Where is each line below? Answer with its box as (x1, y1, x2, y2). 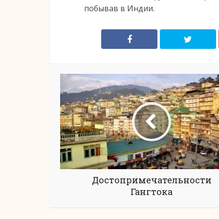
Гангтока (131, 186, 173, 197)
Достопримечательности (91, 174, 212, 186)
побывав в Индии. (84, 3, 154, 14)
